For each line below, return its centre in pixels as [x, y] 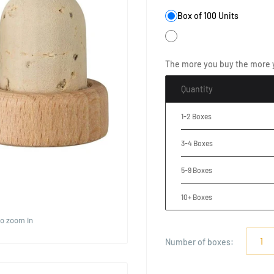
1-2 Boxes [196, 116]
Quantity [197, 89]
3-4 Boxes [197, 143]
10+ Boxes [197, 197]
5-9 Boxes [197, 170]
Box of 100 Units [208, 16]
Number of [186, 242]
